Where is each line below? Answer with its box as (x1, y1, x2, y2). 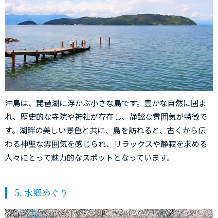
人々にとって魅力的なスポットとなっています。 (5, 151, 174, 163)
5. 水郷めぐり (15, 185, 68, 199)
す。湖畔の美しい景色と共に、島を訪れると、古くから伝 (5, 124, 206, 136)
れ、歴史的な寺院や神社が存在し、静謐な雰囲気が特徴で (5, 110, 207, 122)
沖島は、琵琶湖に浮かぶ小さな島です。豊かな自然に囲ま (5, 96, 206, 109)
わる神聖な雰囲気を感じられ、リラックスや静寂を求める (5, 137, 207, 149)
